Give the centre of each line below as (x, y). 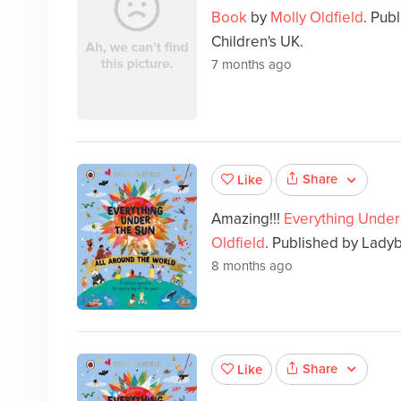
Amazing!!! (247, 218)
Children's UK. (257, 41)
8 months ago (252, 265)
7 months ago (251, 64)
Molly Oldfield (316, 17)
